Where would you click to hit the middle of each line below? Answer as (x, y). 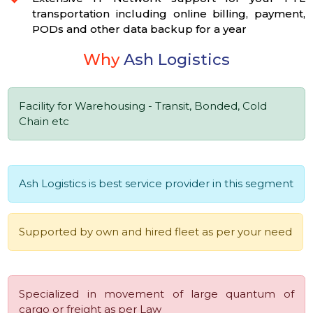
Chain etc (44, 122)
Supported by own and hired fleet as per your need (156, 232)
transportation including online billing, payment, (169, 13)
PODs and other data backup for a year (140, 29)
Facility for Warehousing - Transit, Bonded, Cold (143, 106)
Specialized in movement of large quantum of (156, 294)
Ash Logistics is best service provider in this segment (156, 184)
